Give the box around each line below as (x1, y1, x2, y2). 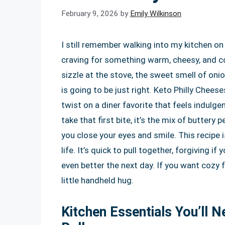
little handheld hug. (61, 175, 134, 185)
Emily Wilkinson (130, 9, 181, 18)
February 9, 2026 (61, 9, 119, 18)
